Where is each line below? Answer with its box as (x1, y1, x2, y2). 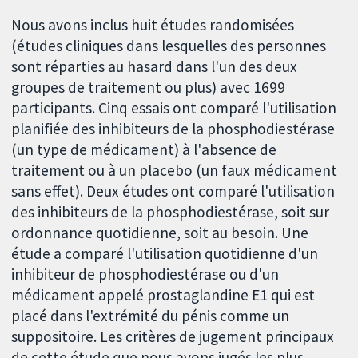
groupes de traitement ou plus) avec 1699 (11, 78, 286, 97)
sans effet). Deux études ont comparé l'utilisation (11, 181, 336, 201)
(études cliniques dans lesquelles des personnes (11, 36, 327, 56)
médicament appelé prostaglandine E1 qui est (11, 285, 316, 305)
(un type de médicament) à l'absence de (11, 140, 277, 160)
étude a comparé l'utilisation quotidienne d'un (11, 244, 319, 264)
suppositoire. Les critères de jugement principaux (11, 327, 335, 347)
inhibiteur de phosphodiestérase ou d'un (11, 265, 280, 284)
